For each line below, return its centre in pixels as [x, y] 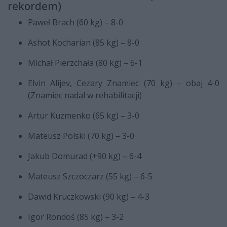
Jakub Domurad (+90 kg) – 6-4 [85, 156]
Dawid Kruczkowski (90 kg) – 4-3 [89, 196]
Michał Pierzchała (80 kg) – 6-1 [85, 63]
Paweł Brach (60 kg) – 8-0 [75, 22]
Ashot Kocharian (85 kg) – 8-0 [84, 42]
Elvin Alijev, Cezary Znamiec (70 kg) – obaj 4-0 [124, 83]
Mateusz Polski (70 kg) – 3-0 [81, 136]
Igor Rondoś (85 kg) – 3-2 [76, 217]
